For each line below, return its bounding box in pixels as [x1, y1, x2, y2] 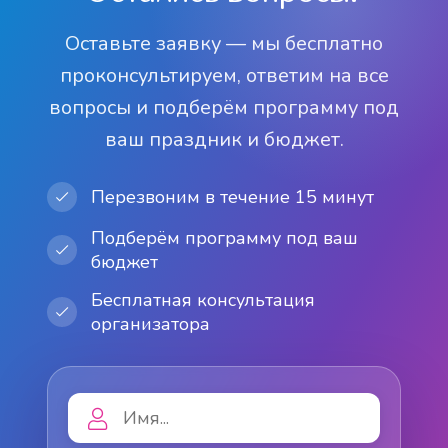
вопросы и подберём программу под [49, 94, 399, 121]
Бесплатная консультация [91, 288, 316, 312]
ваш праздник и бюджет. [104, 126, 344, 153]
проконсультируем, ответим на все [59, 62, 389, 89]
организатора [91, 312, 211, 336]
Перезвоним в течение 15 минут [91, 185, 375, 209]
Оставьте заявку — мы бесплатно [65, 30, 383, 57]
